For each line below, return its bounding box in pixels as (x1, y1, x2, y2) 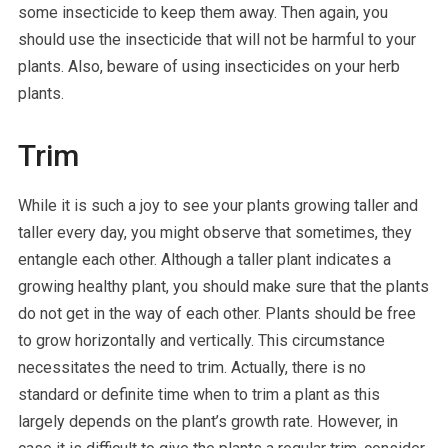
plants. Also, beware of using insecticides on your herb (17, 56, 400, 76)
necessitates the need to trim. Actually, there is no (17, 357, 366, 377)
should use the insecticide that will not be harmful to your (17, 29, 416, 49)
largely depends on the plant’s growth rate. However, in (17, 411, 398, 431)
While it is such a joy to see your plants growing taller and (17, 195, 418, 215)
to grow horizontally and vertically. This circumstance (17, 330, 385, 350)
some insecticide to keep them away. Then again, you (17, 2, 388, 22)
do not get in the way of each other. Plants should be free (17, 303, 416, 323)
